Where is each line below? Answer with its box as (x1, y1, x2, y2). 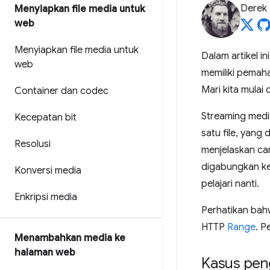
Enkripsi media (14, 191, 77, 203)
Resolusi (14, 138, 51, 150)
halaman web (14, 246, 75, 259)
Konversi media (14, 165, 81, 177)
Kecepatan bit (14, 111, 77, 124)
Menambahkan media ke (14, 232, 125, 244)
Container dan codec (14, 85, 108, 97)
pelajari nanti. (201, 178, 259, 190)
